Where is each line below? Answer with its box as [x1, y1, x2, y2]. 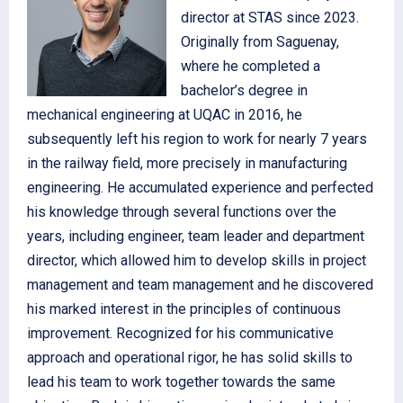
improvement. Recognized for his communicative [27, 324, 334, 342]
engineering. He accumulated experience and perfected [27, 178, 373, 196]
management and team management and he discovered [27, 275, 373, 293]
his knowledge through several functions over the [27, 202, 336, 220]
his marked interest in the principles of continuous [27, 300, 341, 318]
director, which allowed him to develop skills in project [27, 251, 366, 269]
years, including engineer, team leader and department [27, 227, 364, 245]
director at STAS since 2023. [181, 8, 360, 26]
